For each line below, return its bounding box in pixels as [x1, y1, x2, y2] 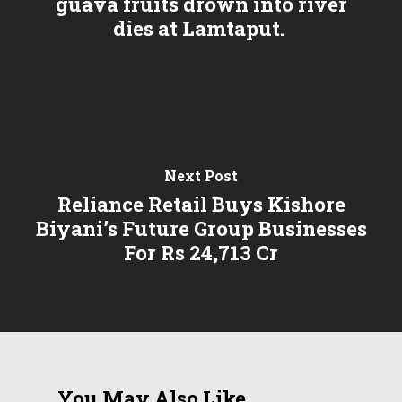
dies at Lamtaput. [113, 15, 289, 42]
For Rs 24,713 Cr [124, 240, 278, 267]
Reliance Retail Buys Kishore [57, 191, 345, 218]
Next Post [164, 166, 238, 186]
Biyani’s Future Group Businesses [35, 215, 367, 242]
